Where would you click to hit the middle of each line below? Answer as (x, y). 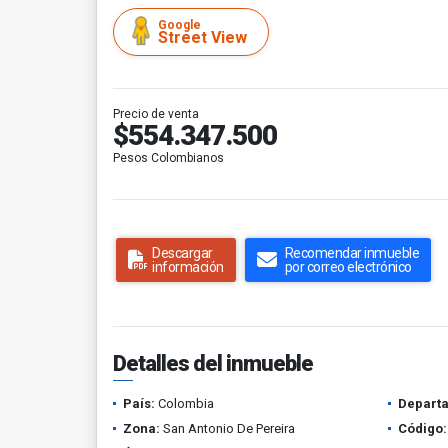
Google (179, 25)
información (188, 267)
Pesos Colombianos (168, 158)
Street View (202, 37)
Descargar (182, 253)
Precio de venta (156, 114)
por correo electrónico (348, 267)
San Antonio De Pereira (227, 428)
